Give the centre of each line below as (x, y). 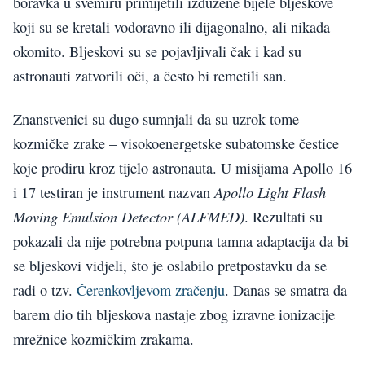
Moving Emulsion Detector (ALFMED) (129, 216)
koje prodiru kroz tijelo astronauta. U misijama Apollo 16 (182, 167)
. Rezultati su (284, 216)
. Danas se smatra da (286, 290)
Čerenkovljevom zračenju (151, 290)
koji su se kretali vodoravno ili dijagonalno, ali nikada (172, 27)
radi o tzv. (45, 290)
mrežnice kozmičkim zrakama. (103, 339)
